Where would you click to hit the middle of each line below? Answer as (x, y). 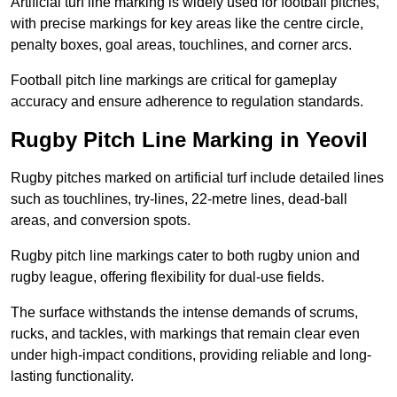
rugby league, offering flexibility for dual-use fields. (167, 277)
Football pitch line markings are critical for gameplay (174, 81)
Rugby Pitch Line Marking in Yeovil (189, 140)
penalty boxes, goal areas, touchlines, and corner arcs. (181, 45)
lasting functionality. (72, 377)
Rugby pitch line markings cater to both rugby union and (185, 256)
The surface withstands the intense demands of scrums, (184, 313)
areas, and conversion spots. (101, 221)
